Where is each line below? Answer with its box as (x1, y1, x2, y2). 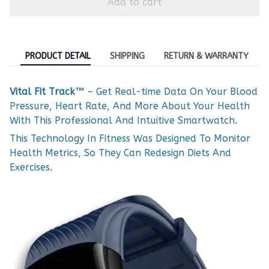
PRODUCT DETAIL (25, 50, 91, 61)
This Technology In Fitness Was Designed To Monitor (10, 133, 250, 145)
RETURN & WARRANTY (164, 50, 249, 61)
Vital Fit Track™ (10, 85, 85, 97)
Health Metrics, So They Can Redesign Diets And (10, 147, 231, 159)
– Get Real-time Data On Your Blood (85, 85, 258, 97)
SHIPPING (110, 50, 145, 61)
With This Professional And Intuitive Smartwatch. (10, 114, 237, 126)
